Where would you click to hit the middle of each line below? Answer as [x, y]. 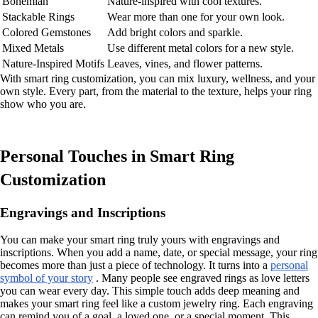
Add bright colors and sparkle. [175, 32]
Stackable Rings [38, 16]
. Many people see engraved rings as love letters [201, 278]
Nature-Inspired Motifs [53, 63]
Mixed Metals [33, 48]
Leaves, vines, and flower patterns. [185, 63]
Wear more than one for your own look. [196, 16]
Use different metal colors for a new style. [201, 48]
